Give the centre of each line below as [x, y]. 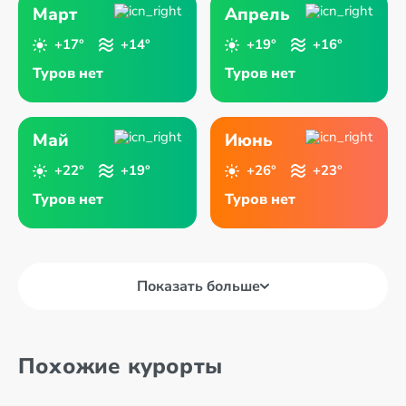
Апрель [257, 14]
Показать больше [198, 286]
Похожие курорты [120, 366]
